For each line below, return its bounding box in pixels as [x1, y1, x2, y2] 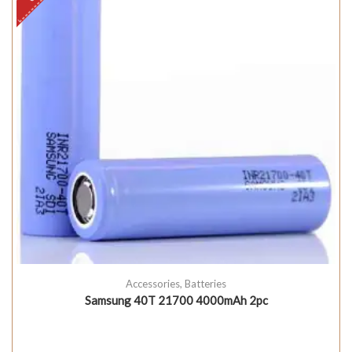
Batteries [185, 277, 226, 290]
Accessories [126, 277, 180, 290]
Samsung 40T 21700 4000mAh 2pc [84, 292, 268, 307]
